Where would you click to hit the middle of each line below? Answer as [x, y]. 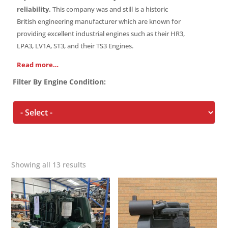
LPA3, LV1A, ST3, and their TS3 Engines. [75, 46]
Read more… [37, 64]
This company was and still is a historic [109, 9]
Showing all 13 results [49, 164]
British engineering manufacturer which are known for [98, 21]
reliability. [34, 9]
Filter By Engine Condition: [59, 81]
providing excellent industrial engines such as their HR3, [101, 33]
